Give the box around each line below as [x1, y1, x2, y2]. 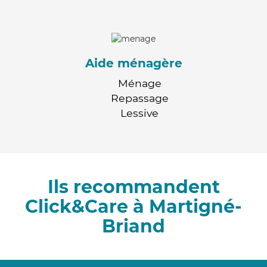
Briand [102, 215, 165, 237]
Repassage [110, 91, 169, 104]
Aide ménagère [85, 55, 182, 70]
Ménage [117, 76, 162, 89]
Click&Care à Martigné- [25, 195, 242, 218]
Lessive [120, 106, 159, 119]
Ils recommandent [47, 175, 220, 198]
